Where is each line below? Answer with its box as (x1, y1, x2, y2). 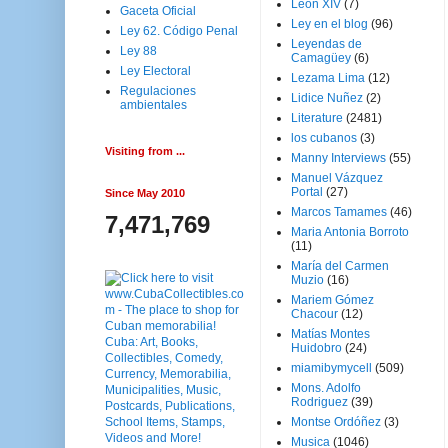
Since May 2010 (105, 187, 185, 199)
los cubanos (291, 131, 357, 145)
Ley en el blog (291, 17, 368, 31)
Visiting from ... (105, 145, 185, 157)
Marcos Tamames (291, 205, 387, 219)
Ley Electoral (120, 64, 191, 78)
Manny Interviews (291, 151, 386, 165)
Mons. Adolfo (291, 381, 361, 395)
